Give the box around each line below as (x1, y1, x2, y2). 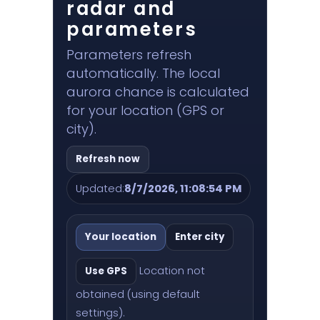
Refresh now (76, 151, 140, 166)
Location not (139, 263, 205, 278)
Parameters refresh (66, 45, 191, 64)
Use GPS (85, 264, 127, 278)
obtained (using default (76, 286, 200, 301)
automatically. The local (66, 64, 220, 82)
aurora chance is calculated (66, 82, 249, 101)
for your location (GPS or (66, 101, 224, 119)
